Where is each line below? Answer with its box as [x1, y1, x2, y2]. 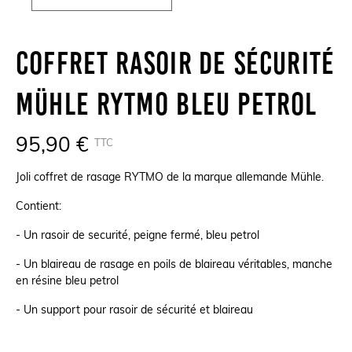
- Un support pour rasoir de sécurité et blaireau [16, 305, 253, 317]
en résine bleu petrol [16, 276, 119, 288]
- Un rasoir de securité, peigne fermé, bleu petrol [16, 230, 259, 242]
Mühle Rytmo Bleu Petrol [16, 85, 317, 123]
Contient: [16, 201, 61, 213]
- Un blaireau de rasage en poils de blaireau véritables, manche [16, 259, 332, 271]
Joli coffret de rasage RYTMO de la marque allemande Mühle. [16, 172, 324, 184]
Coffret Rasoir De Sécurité [16, 44, 335, 82]
